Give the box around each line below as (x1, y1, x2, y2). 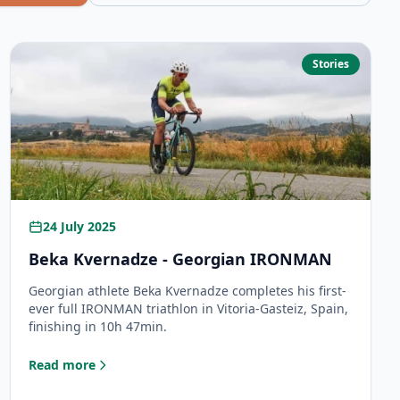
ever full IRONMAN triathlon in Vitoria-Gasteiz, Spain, (28, 300, 348, 317)
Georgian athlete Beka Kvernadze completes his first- (28, 282, 346, 299)
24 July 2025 (42, 218, 116, 235)
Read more (28, 356, 96, 373)
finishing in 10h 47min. (28, 318, 167, 335)
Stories (312, 56, 349, 71)
